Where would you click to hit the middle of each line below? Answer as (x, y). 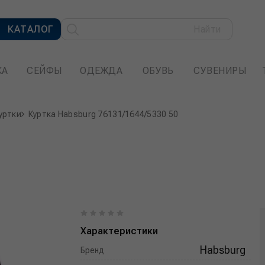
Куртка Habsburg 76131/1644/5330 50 (103, 114)
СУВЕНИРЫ (220, 71)
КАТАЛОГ (31, 29)
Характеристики (119, 231)
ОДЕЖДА (101, 71)
